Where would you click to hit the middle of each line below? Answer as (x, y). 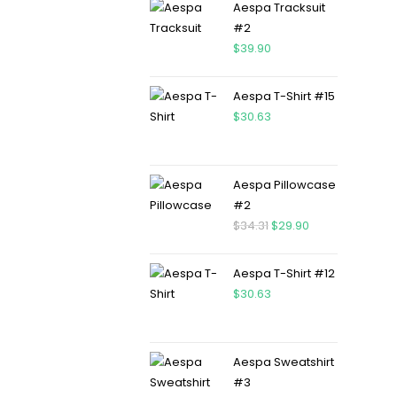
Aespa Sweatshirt (283, 362)
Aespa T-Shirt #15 (284, 96)
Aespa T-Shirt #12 (284, 273)
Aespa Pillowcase (284, 185)
